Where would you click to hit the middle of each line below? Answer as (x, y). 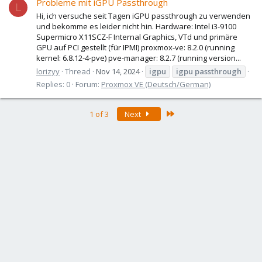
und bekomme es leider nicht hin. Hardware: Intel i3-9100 (136, 27)
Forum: (88, 84)
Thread (78, 71)
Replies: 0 (53, 84)
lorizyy (48, 71)
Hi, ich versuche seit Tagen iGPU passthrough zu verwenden (143, 16)
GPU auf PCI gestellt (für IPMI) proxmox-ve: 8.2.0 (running (135, 48)
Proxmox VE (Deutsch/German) (156, 84)
